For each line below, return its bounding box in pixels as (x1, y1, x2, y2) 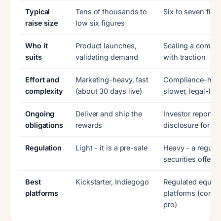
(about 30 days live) (75, 86, 143, 95)
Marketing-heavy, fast (75, 75, 149, 84)
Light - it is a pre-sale (75, 143, 147, 152)
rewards (75, 120, 103, 129)
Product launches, (75, 41, 137, 50)
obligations (25, 120, 64, 129)
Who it (25, 41, 48, 50)
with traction (163, 52, 206, 61)
